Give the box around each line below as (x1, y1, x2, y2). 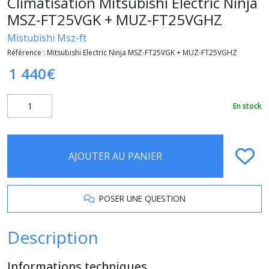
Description (7, 226, 98, 249)
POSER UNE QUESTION (94, 193, 186, 204)
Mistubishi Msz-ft (7, 31, 86, 44)
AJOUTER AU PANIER (68, 150, 162, 163)
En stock (233, 100, 262, 111)
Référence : (7, 47, 47, 58)
